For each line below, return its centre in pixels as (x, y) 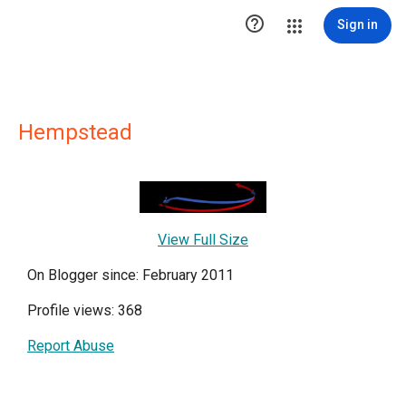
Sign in (358, 24)
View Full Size (203, 240)
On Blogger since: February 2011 (130, 275)
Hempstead (75, 132)
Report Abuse (71, 346)
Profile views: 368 (85, 310)
